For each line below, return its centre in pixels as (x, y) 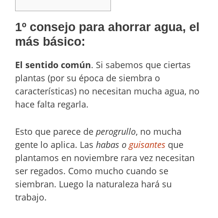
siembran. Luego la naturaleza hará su (94, 184)
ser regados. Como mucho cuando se (92, 171)
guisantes (147, 144)
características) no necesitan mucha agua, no (108, 91)
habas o (111, 144)
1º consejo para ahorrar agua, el (108, 27)
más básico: (50, 41)
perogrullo (116, 131)
